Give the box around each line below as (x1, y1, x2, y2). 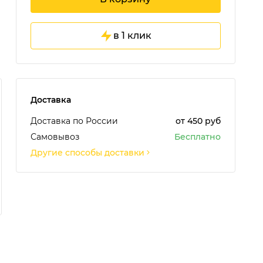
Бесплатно (174, 131, 221, 142)
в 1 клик (113, 29, 152, 41)
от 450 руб (176, 115, 221, 126)
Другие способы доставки (30, 147, 144, 158)
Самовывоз (30, 131, 79, 142)
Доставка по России (30, 115, 118, 126)
